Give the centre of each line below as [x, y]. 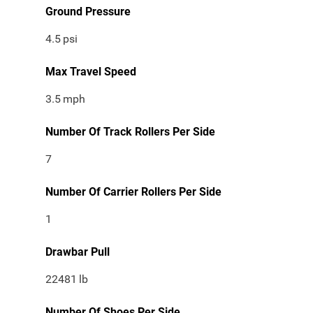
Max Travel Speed [91, 72]
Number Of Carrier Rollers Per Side [133, 192]
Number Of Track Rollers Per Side [130, 132]
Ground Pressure [88, 12]
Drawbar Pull [78, 252]
